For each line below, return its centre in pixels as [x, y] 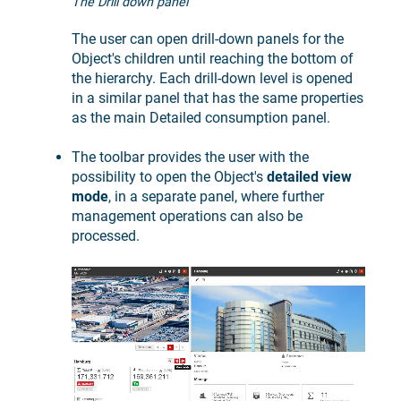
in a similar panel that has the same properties [218, 98]
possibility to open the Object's [169, 177]
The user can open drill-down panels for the [208, 39]
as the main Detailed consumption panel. [201, 118]
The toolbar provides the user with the [190, 158]
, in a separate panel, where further [216, 197]
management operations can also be [187, 217]
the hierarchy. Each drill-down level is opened [212, 79]
